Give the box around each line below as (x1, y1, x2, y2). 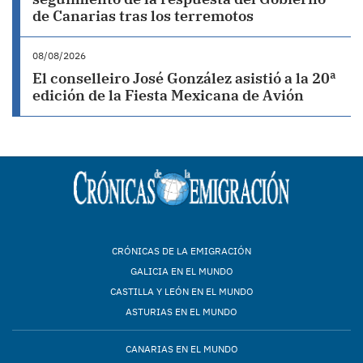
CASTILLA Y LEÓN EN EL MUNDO (109, 284, 254, 297)
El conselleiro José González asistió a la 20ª (32, 68, 336, 88)
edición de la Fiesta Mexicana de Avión (32, 85, 304, 105)
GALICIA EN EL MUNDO (130, 264, 233, 277)
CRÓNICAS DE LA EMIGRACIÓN (112, 244, 251, 257)
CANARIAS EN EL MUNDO (125, 342, 238, 355)
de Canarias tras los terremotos (32, 6, 254, 25)
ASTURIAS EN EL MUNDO (126, 305, 237, 318)
